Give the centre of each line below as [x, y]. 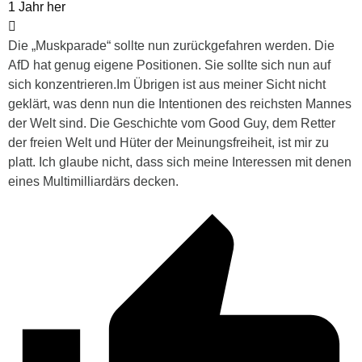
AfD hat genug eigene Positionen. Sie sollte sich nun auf [169, 65]
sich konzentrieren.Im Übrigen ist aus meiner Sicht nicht [167, 84]
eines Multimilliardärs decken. [93, 181]
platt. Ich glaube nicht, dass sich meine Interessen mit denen [180, 162]
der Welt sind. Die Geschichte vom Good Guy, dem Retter [172, 123]
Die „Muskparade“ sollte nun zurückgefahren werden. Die [171, 45]
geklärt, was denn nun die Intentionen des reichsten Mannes [180, 103]
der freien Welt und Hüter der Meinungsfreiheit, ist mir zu [168, 142]
